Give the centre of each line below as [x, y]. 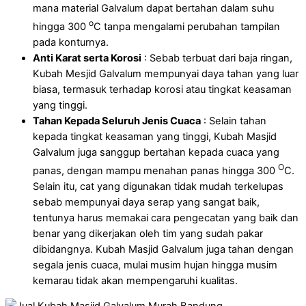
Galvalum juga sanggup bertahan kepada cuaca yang [156, 152]
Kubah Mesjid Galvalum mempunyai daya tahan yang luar [166, 73]
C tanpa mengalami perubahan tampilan [187, 26]
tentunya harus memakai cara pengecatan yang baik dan [166, 218]
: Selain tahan [234, 121]
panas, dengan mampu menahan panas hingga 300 [155, 170]
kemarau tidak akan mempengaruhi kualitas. [135, 280]
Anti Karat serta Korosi [87, 58]
